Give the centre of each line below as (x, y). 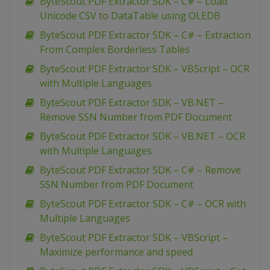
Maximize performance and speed (116, 252)
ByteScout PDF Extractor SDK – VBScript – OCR (145, 69)
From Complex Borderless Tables (115, 50)
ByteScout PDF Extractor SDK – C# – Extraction (145, 35)
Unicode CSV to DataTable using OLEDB (130, 16)
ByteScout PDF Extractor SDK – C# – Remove (140, 170)
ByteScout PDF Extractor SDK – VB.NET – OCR (143, 137)
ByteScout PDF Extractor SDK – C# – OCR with (143, 204)
